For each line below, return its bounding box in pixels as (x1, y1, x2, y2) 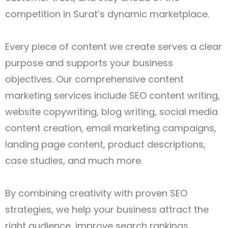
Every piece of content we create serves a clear (5, 40, 222, 53)
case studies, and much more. (5, 154, 142, 167)
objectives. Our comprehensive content (5, 73, 184, 86)
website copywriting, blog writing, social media (5, 105, 218, 119)
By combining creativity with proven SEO (5, 187, 187, 200)
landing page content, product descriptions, (5, 138, 206, 151)
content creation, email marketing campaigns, (5, 122, 216, 135)
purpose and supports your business (5, 56, 173, 70)
